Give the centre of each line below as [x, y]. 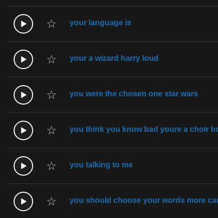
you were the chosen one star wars [134, 93]
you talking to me [101, 164]
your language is [100, 22]
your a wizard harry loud [114, 58]
